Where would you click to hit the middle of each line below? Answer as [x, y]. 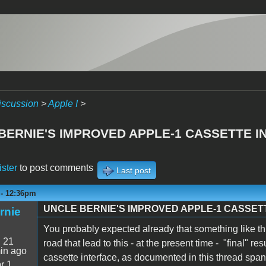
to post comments [55, 167]
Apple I [63, 104]
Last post [133, 170]
